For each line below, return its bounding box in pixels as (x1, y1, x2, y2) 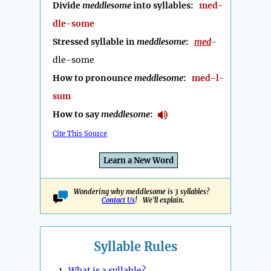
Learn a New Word (103, 155, 174, 166)
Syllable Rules (94, 239, 177, 255)
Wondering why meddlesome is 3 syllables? (73, 188, 213, 197)
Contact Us (102, 196, 135, 205)
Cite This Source (53, 129, 107, 139)
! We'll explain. (135, 196, 184, 205)
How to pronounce (53, 73, 134, 84)
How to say (53, 109, 101, 120)
